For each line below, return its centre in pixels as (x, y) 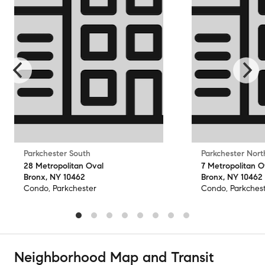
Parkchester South (57, 153)
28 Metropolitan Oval (64, 166)
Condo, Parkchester (60, 188)
